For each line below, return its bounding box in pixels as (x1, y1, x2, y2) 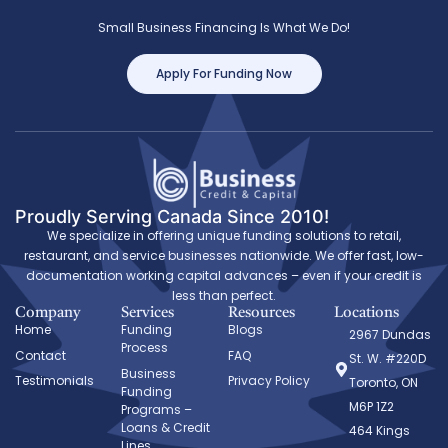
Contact (15, 346, 66, 364)
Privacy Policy (227, 372, 310, 390)
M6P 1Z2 (349, 398, 395, 416)
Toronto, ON (349, 374, 419, 392)
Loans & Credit (121, 418, 211, 436)
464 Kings (349, 422, 411, 440)
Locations (334, 306, 400, 322)
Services (121, 306, 175, 322)
